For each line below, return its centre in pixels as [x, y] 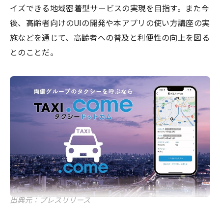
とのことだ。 [34, 53]
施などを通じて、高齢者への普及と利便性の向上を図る [110, 38]
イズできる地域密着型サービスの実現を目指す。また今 [110, 8]
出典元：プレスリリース [50, 201]
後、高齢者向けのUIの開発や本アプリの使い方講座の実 [110, 23]
